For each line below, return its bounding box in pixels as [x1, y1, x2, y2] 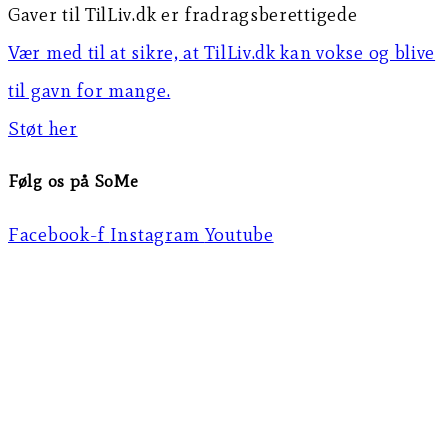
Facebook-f [8, 222, 105, 246]
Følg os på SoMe [8, 171, 139, 192]
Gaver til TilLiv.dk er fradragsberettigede [8, 2, 358, 26]
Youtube [204, 222, 274, 246]
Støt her [8, 116, 78, 140]
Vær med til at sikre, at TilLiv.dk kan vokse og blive [8, 40, 436, 64]
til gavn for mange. [8, 78, 171, 102]
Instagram [109, 222, 201, 246]
